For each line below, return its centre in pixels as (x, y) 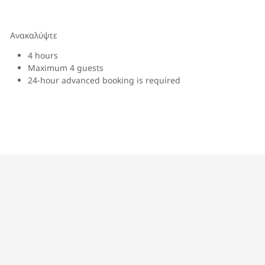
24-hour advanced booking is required (104, 80)
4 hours (43, 55)
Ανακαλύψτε (34, 35)
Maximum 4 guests (66, 68)
